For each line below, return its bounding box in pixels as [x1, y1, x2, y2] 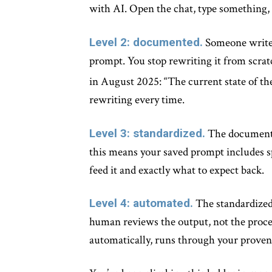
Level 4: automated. [89, 196, 193, 211]
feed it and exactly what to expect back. [89, 162, 264, 178]
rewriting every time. [89, 92, 185, 108]
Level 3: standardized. [89, 126, 205, 140]
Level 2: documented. [89, 35, 203, 49]
